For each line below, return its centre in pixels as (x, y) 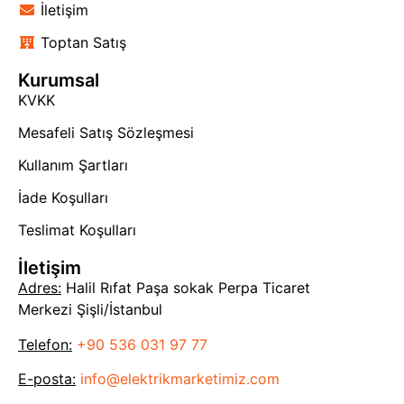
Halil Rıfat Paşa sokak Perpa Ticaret (186, 288)
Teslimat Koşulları (77, 230)
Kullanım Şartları (73, 165)
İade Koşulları (63, 198)
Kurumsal (59, 81)
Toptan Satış (83, 43)
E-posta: (47, 379)
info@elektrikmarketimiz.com (180, 379)
